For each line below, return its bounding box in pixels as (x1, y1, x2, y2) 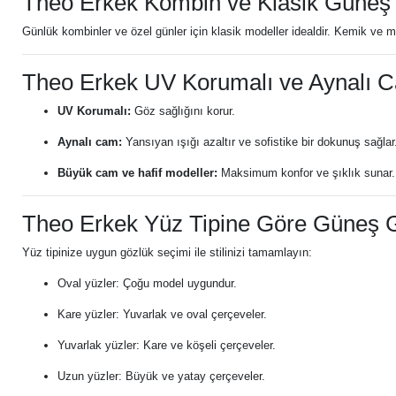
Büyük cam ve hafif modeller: (57, 166, 217, 179)
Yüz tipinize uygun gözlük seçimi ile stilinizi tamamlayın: (22, 246, 312, 259)
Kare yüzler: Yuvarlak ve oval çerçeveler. (57, 308, 267, 321)
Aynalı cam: (57, 135, 122, 148)
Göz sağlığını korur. (131, 104, 235, 118)
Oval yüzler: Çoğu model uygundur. (57, 277, 237, 290)
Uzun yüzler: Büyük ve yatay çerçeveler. (57, 369, 265, 383)
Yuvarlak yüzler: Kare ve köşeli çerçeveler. (57, 339, 276, 352)
